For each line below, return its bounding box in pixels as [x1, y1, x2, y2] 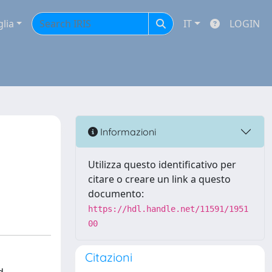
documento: [88, 187, 144, 200]
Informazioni [98, 125, 156, 138]
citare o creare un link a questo [88, 172, 231, 186]
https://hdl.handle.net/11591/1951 [88, 204, 248, 214]
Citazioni [85, 250, 132, 265]
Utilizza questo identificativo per [88, 158, 236, 171]
